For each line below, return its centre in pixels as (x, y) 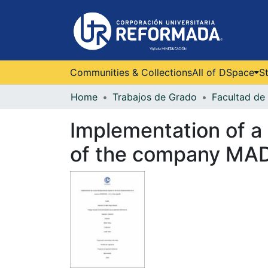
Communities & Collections (131, 72)
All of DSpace (223, 72)
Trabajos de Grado (155, 97)
